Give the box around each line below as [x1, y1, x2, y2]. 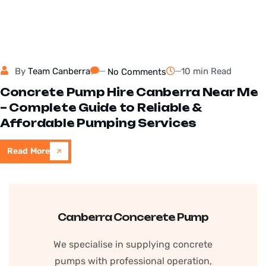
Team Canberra [28, 65, 90, 77]
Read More [7, 145, 50, 156]
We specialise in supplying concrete [53, 238, 213, 250]
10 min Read [181, 65, 232, 77]
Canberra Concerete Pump [58, 211, 208, 223]
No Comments [107, 66, 166, 77]
